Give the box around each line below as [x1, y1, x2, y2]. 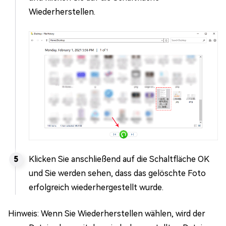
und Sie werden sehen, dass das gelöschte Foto [29, 168, 206, 179]
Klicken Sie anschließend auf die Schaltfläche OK [29, 154, 209, 164]
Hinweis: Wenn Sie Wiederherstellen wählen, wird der [8, 209, 205, 219]
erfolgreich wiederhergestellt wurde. [29, 183, 163, 193]
